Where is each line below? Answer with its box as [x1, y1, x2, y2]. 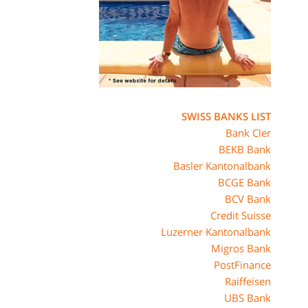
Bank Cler [225, 126, 271, 140]
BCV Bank [225, 192, 271, 206]
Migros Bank [211, 241, 271, 255]
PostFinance [214, 258, 271, 272]
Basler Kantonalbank [173, 159, 271, 173]
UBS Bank [224, 291, 271, 305]
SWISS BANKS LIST [181, 109, 271, 123]
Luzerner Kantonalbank [161, 225, 271, 239]
